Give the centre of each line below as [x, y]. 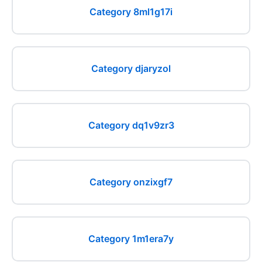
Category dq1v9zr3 [131, 125]
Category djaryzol [131, 68]
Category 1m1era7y [131, 239]
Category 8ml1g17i [131, 12]
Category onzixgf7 [131, 182]
